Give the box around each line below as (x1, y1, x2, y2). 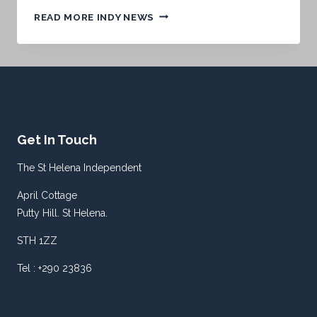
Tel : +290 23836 (17, 262, 92, 274)
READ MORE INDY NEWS (34, 11, 154, 23)
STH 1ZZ (17, 234, 57, 246)
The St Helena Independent (17, 161, 142, 173)
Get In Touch (17, 132, 97, 147)
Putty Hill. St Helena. (17, 207, 108, 219)
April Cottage (17, 189, 77, 201)
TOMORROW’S (153, 7, 229, 19)
